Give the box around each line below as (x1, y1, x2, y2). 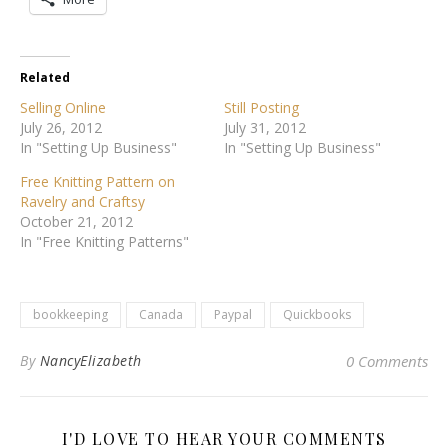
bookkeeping (33, 306, 108, 324)
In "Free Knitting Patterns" (20, 232, 189, 252)
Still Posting (224, 98, 299, 118)
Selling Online (20, 98, 106, 118)
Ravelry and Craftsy (20, 192, 145, 212)
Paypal (214, 306, 252, 324)
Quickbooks (283, 306, 351, 324)
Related (20, 69, 70, 87)
